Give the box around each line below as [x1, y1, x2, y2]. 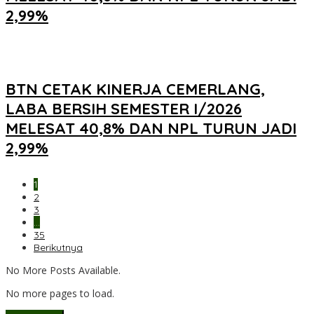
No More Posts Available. [6, 264, 121, 278]
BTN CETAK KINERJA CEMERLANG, [6, 79, 265, 100]
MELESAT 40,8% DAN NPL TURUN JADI [6, 118, 296, 139]
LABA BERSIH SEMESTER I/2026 [6, 99, 242, 119]
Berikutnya [34, 241, 83, 254]
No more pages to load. [6, 287, 114, 301]
